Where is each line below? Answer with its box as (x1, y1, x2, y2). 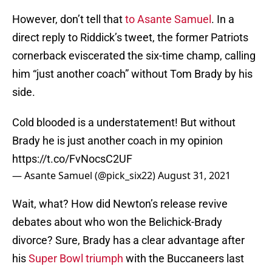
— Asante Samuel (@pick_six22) (12, 169, 158, 183)
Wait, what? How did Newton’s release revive (12, 197, 228, 211)
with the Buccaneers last (123, 252, 244, 265)
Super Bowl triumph (29, 252, 123, 265)
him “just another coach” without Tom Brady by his (12, 67, 253, 81)
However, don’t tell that (12, 13, 125, 26)
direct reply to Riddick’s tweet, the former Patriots (12, 31, 248, 44)
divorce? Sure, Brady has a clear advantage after (12, 234, 245, 247)
